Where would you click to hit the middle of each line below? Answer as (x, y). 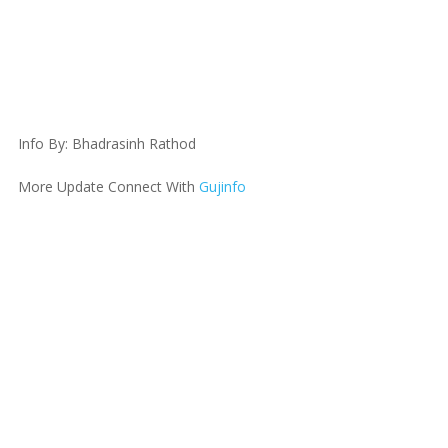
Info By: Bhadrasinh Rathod (106, 143)
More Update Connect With (108, 186)
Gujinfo (222, 186)
